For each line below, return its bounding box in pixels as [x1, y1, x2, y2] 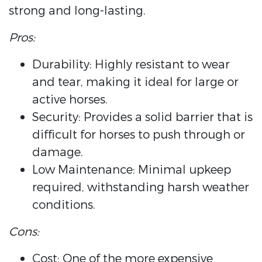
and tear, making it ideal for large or [32, 74, 239, 91]
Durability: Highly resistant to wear [32, 57, 230, 73]
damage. [32, 144, 83, 161]
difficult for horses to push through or [32, 127, 245, 143]
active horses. [32, 92, 108, 108]
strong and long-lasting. [9, 3, 146, 19]
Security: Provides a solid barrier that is [32, 109, 253, 126]
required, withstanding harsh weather [32, 180, 249, 196]
